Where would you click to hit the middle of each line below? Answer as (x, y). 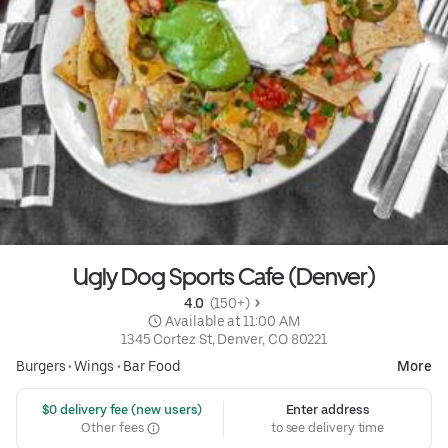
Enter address (327, 410)
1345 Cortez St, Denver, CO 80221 (224, 339)
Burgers (41, 366)
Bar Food (151, 366)
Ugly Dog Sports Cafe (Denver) (224, 277)
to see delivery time (327, 428)
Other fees (114, 428)
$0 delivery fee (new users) (120, 410)
